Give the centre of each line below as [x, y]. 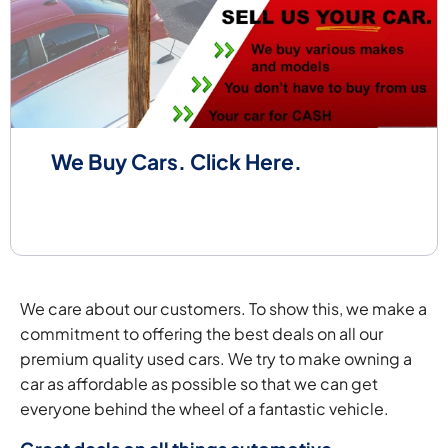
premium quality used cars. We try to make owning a [216, 359]
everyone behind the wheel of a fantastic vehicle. [204, 409]
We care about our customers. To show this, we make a [223, 309]
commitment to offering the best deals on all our [201, 334]
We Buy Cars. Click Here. [176, 162]
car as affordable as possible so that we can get [199, 384]
